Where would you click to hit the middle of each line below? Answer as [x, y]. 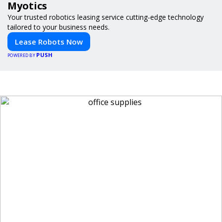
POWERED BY [22, 55]
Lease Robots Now [49, 41]
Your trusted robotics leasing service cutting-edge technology [106, 17]
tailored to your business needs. [58, 27]
